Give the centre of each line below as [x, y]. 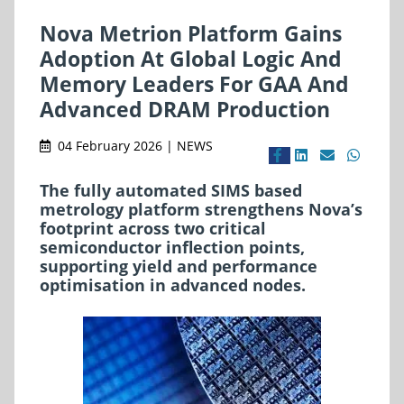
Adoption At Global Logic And [191, 58]
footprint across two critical [153, 228]
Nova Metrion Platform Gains [191, 33]
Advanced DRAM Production [185, 109]
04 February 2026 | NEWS [135, 145]
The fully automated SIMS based [171, 190]
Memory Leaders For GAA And [194, 83]
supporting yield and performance [179, 266]
